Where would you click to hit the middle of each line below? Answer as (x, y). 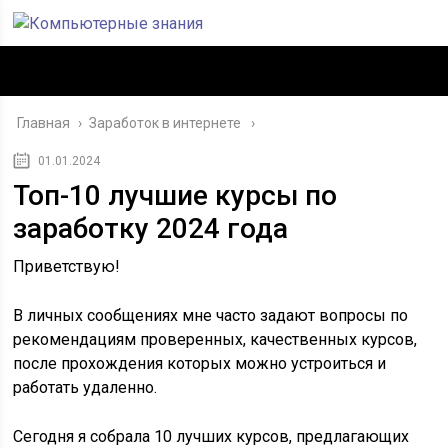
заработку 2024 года (151, 228)
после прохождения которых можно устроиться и (200, 363)
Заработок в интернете (165, 123)
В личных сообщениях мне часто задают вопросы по (211, 315)
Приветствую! (67, 266)
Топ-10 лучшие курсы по (175, 195)
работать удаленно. (85, 387)
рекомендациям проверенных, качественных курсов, (215, 339)
